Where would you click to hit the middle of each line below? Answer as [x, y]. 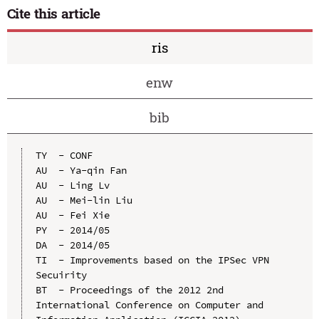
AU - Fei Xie [72, 215]
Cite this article [54, 14]
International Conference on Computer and [149, 304]
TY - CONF [64, 155]
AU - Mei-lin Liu [84, 200]
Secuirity [61, 274]
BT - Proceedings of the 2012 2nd [129, 289]
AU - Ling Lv [72, 185]
